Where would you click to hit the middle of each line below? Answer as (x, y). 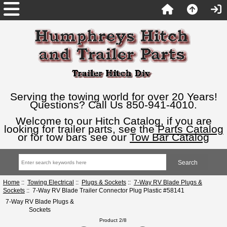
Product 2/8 (113, 220)
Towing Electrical (50, 182)
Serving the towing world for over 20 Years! (113, 97)
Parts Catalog (190, 129)
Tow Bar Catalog (169, 137)
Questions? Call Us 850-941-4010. (113, 105)
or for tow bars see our (74, 137)
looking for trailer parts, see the (81, 129)
